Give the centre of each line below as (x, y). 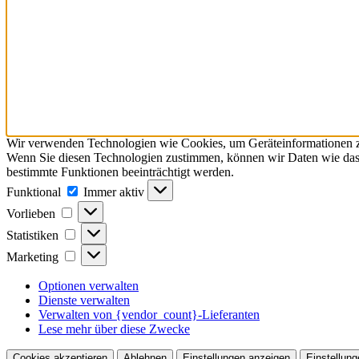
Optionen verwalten (89, 285)
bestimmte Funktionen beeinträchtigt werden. (120, 171)
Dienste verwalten (84, 300)
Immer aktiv (115, 192)
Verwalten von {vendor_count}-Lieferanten (149, 314)
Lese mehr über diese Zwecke (114, 329)
